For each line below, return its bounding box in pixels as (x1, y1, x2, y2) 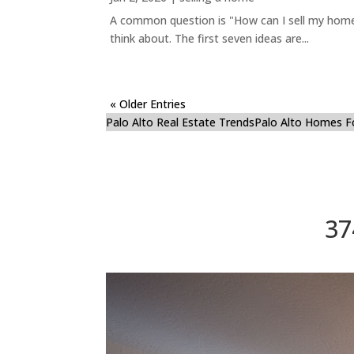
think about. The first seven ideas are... (110, 31, 310, 47)
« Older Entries (110, 96, 186, 112)
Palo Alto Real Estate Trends (106, 115, 255, 130)
